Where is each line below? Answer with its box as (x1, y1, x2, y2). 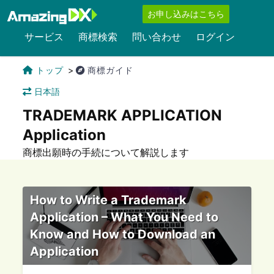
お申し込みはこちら (147, 9, 224, 19)
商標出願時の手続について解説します (23, 146, 190, 158)
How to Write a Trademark (30, 193, 187, 207)
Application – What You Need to (30, 210, 219, 224)
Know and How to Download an (30, 227, 216, 242)
